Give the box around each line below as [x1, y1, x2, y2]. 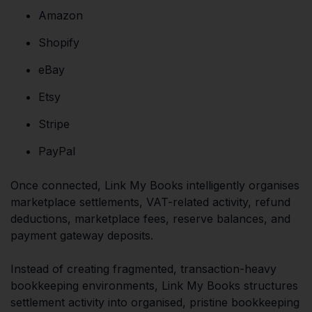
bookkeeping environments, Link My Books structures [10, 278, 298, 292]
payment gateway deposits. [10, 228, 153, 242]
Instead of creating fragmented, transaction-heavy [10, 261, 276, 276]
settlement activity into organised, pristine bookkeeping [10, 295, 299, 309]
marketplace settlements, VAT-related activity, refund [10, 194, 290, 209]
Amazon [38, 8, 83, 22]
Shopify [38, 35, 79, 49]
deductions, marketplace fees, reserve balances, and [10, 211, 290, 226]
